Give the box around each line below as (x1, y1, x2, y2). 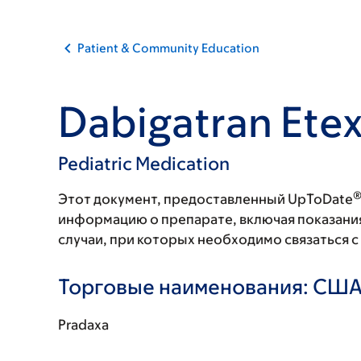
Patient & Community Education (77, 41, 259, 55)
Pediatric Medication (58, 153, 230, 174)
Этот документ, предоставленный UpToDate (58, 191, 353, 207)
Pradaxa (58, 317, 109, 333)
